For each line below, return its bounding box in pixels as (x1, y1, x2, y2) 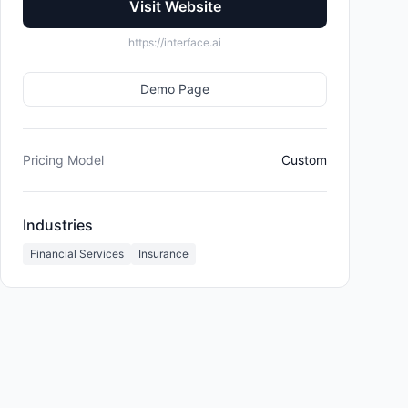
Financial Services (30, 247, 124, 260)
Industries (23, 216, 93, 234)
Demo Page (140, 81, 209, 97)
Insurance (138, 247, 189, 260)
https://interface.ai (128, 36, 221, 49)
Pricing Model (23, 152, 104, 168)
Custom (281, 152, 327, 168)
